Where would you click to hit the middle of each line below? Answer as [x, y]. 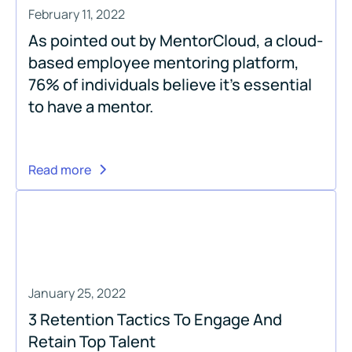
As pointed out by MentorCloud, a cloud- [176, 40]
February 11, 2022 [77, 14]
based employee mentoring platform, [164, 62]
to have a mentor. [91, 106]
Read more [60, 169]
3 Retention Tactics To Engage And [155, 319]
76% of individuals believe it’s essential [170, 84]
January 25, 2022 [77, 293]
